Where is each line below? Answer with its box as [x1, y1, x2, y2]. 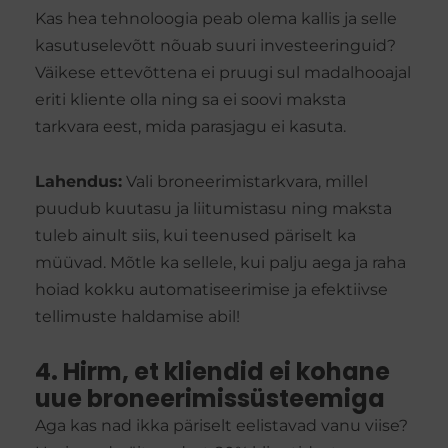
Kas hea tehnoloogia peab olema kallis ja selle [35, 9, 397, 29]
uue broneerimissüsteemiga [35, 382, 385, 416]
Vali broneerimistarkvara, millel [122, 172, 368, 192]
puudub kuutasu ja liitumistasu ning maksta [35, 199, 392, 219]
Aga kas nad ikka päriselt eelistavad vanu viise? [35, 416, 408, 436]
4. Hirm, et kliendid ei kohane [35, 355, 390, 389]
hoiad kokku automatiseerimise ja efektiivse [35, 280, 388, 300]
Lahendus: [35, 172, 122, 192]
